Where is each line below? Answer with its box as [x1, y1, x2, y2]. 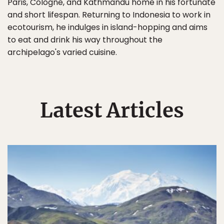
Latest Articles [40, 98, 184, 123]
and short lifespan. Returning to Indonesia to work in [7, 9, 210, 20]
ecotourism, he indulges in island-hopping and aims [7, 21, 207, 33]
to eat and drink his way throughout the [7, 34, 162, 45]
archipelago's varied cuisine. [7, 46, 117, 58]
